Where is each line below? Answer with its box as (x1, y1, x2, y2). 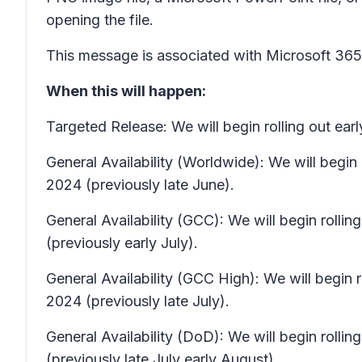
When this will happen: (46, 82, 206, 99)
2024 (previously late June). (46, 176, 234, 193)
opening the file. (46, 11, 154, 28)
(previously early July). (46, 234, 198, 251)
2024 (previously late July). (46, 293, 229, 309)
